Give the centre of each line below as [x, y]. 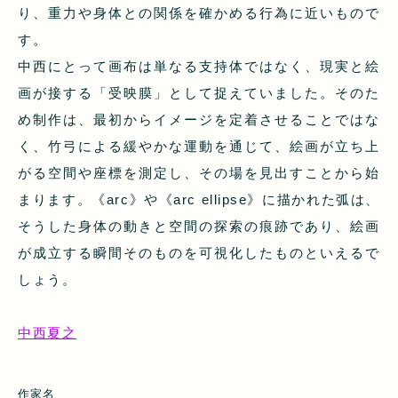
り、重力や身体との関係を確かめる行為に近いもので [199, 13]
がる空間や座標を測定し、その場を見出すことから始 [199, 173]
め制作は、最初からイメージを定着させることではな [199, 120]
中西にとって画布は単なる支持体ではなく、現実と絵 [199, 67]
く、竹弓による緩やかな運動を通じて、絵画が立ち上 [199, 147]
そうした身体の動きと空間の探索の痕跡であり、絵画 [199, 227]
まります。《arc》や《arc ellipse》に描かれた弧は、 [199, 200]
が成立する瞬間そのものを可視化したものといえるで [199, 253]
